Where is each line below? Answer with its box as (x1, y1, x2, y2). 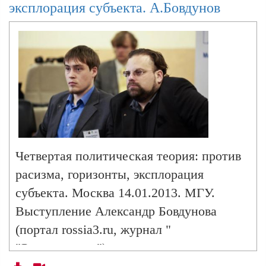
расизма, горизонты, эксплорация (15, 166, 204, 182)
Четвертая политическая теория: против (15, 148, 241, 163)
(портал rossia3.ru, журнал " (15, 221, 171, 237)
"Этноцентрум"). (15, 240, 110, 255)
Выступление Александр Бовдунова (15, 203, 217, 218)
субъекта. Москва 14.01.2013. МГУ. (15, 185, 215, 200)
